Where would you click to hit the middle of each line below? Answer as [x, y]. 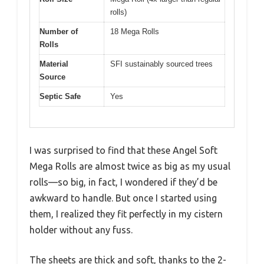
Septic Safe [60, 97]
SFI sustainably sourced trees [161, 64]
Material [54, 64]
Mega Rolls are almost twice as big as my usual [130, 166]
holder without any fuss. [81, 230]
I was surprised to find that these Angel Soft [123, 150]
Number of [59, 32]
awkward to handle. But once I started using [123, 198]
